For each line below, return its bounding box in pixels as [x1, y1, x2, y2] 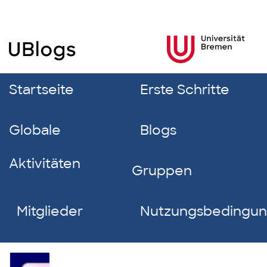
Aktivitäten [9, 155, 80, 172]
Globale [9, 122, 61, 139]
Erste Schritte [139, 81, 229, 98]
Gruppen [132, 162, 193, 179]
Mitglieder [17, 203, 83, 220]
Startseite [9, 81, 74, 98]
